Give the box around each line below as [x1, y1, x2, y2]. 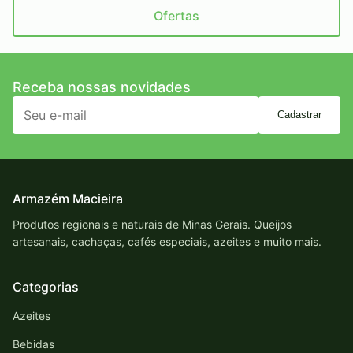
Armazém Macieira [13, 190, 123, 206]
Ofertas [154, 7, 199, 24]
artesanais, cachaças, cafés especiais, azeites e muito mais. [13, 234, 321, 248]
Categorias [13, 278, 79, 295]
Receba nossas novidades [13, 78, 191, 95]
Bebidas [13, 336, 54, 351]
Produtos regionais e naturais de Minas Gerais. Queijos [13, 217, 292, 231]
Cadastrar [277, 109, 321, 121]
